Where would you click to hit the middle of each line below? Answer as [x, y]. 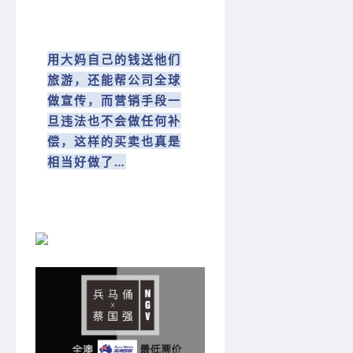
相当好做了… [87, 162]
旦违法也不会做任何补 [114, 121]
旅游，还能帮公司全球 [114, 80]
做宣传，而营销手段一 [114, 100]
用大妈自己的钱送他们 [114, 59]
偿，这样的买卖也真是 [114, 141]
